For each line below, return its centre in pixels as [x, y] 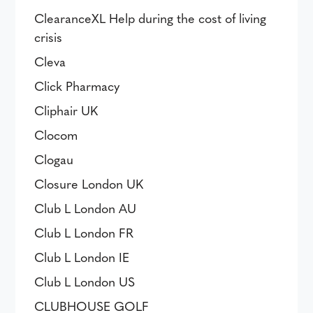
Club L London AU [86, 208]
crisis [49, 37]
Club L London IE [82, 257]
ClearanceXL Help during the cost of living [151, 18]
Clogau [54, 159]
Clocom [56, 134]
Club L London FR [84, 232]
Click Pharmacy [77, 86]
